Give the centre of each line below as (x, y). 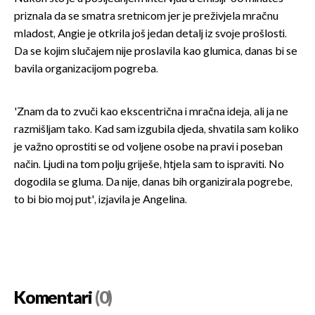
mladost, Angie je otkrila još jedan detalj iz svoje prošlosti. (150, 34)
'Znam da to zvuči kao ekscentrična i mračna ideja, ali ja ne (151, 112)
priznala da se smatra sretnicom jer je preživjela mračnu (146, 16)
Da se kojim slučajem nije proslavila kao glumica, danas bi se (156, 51)
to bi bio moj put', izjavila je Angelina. (101, 200)
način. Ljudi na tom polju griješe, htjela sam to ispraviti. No (149, 165)
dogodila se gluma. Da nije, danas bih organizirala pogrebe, (153, 182)
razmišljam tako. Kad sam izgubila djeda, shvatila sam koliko (156, 129)
